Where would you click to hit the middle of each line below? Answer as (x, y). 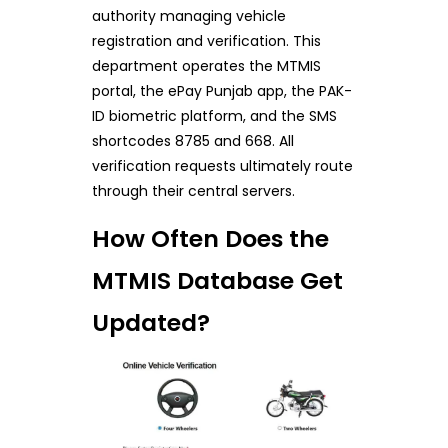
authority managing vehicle (188, 16)
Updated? (150, 323)
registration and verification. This (206, 41)
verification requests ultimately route (222, 166)
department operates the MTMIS (206, 66)
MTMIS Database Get (217, 281)
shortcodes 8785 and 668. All (192, 141)
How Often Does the (210, 239)
